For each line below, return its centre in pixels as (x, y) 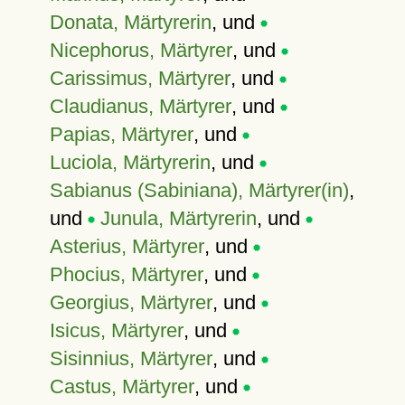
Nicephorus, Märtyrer (141, 50)
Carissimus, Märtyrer (140, 78)
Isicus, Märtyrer (116, 330)
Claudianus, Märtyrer (140, 106)
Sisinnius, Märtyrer (131, 358)
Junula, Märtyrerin (178, 218)
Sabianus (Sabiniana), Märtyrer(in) (199, 190)
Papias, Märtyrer (121, 134)
